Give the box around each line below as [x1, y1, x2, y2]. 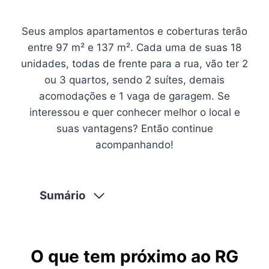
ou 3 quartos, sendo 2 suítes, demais [44, 74, 225, 86]
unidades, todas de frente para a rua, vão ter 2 [21, 58, 248, 70]
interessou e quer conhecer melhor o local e [29, 106, 240, 118]
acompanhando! [95, 139, 174, 151]
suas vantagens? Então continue [56, 122, 213, 134]
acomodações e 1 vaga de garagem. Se [39, 90, 230, 102]
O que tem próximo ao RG [31, 246, 238, 267]
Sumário [40, 189, 86, 202]
